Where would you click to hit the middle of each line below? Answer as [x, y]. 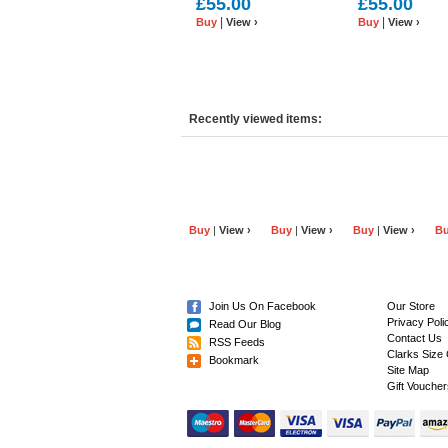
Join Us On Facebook [262, 306]
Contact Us [414, 338]
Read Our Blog [245, 324]
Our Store [411, 306]
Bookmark [234, 360]
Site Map [408, 370]
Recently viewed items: [255, 119]
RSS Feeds [237, 342]
